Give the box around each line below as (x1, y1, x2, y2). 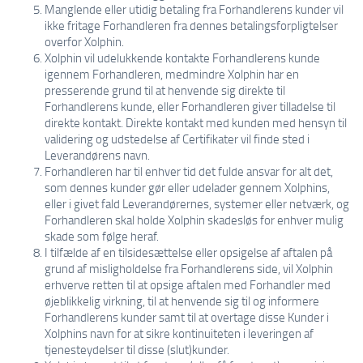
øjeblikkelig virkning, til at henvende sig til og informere (45, 293, 319, 309)
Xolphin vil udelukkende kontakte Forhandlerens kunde (45, 49, 320, 66)
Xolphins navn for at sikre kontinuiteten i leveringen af (45, 325, 314, 341)
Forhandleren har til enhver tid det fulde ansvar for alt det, (45, 163, 333, 179)
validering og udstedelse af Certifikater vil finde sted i (45, 130, 310, 147)
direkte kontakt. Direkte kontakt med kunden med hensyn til (45, 114, 347, 130)
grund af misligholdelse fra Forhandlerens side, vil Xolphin (45, 260, 333, 276)
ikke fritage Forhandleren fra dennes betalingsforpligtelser (45, 17, 338, 33)
